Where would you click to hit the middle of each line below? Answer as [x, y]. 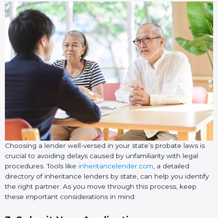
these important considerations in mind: [70, 196]
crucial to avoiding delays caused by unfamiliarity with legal [101, 155]
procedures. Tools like [42, 166]
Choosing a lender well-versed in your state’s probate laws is [105, 145]
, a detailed [171, 166]
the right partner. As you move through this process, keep [101, 186]
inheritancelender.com [116, 166]
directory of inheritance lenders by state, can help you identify [107, 176]
